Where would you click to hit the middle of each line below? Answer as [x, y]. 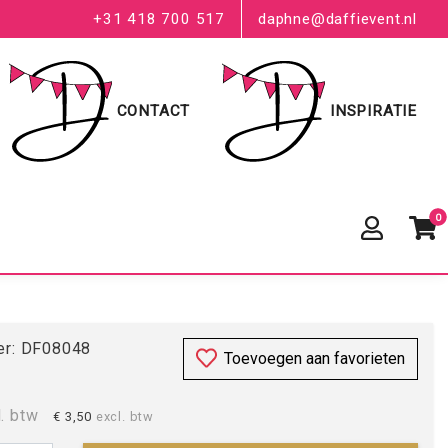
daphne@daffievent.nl [337, 19]
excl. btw [124, 416]
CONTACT [153, 110]
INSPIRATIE [373, 110]
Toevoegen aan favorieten [314, 358]
